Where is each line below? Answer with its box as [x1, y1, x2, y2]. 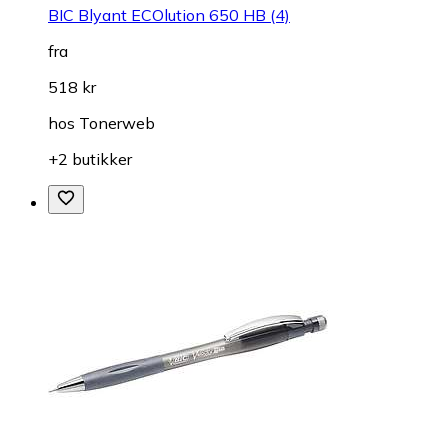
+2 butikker [48, 148, 132, 169]
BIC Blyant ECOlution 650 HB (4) [48, 4, 290, 25]
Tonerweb [79, 112, 155, 133]
